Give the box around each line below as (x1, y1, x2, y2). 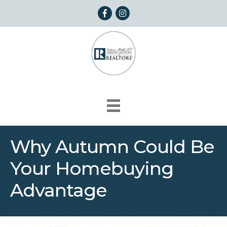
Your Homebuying (10, 157, 173, 180)
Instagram (115, 7, 158, 16)
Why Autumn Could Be (10, 135, 214, 158)
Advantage (10, 179, 107, 202)
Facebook (97, 7, 139, 16)
